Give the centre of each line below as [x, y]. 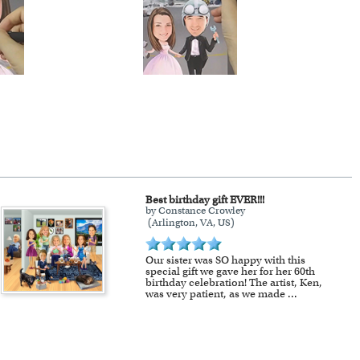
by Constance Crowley [196, 210]
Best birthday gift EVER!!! [205, 199]
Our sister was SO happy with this [226, 260]
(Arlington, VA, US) [190, 222]
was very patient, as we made [217, 293]
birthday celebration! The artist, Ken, [234, 282]
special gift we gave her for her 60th [231, 271]
